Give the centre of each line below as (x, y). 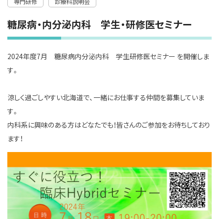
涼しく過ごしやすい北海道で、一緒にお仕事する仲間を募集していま (106, 97)
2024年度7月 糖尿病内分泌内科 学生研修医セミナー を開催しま (108, 56)
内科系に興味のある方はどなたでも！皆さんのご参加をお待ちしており (109, 125)
